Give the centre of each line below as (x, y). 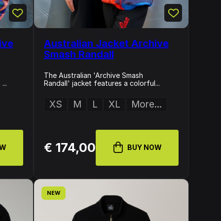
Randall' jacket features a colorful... (102, 83)
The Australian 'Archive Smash (93, 75)
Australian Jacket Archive (106, 43)
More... (146, 104)
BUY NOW (144, 147)
